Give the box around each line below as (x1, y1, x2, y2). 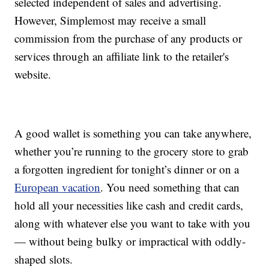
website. (14, 67, 52, 82)
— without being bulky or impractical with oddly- (14, 234, 246, 249)
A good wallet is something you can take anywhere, (14, 125, 252, 141)
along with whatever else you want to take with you (14, 216, 251, 231)
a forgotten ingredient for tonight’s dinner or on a (14, 162, 240, 177)
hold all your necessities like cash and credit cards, (14, 198, 244, 213)
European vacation (14, 180, 101, 195)
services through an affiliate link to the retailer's (14, 49, 229, 64)
